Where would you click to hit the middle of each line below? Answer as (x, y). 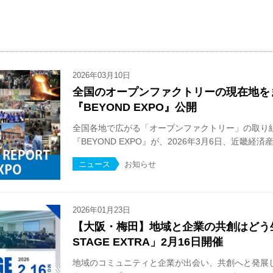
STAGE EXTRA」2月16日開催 (148, 242)
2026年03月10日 (101, 75)
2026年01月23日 (101, 210)
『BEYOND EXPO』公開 (135, 107)
